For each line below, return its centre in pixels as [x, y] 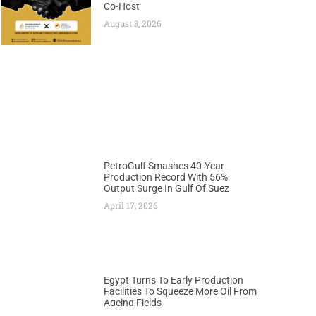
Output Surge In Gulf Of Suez [167, 188]
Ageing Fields [133, 302]
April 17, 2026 [131, 205]
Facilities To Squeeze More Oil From [181, 291]
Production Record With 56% [166, 177]
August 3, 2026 [133, 23]
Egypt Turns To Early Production [174, 280]
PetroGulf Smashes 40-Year [164, 165]
